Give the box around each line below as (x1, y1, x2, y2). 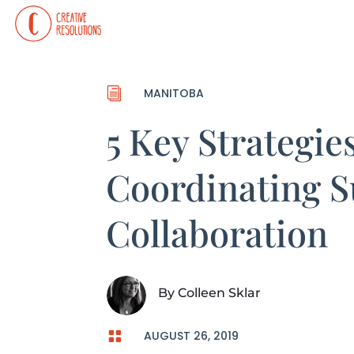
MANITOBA (143, 85, 204, 101)
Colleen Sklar (177, 284, 261, 300)
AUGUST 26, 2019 (143, 327, 239, 344)
